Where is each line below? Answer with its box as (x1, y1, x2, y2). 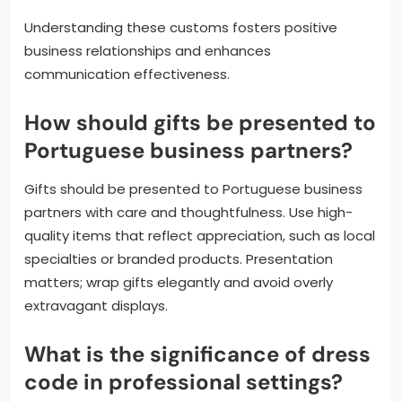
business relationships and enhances (24, 40, 271, 60)
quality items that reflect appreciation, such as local (24, 225, 375, 245)
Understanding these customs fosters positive (24, 17, 337, 37)
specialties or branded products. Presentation (24, 249, 333, 268)
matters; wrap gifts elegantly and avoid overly (24, 272, 333, 292)
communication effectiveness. (24, 64, 230, 83)
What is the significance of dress (24, 339, 371, 368)
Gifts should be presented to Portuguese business (24, 179, 363, 198)
